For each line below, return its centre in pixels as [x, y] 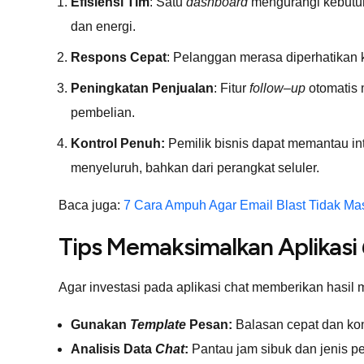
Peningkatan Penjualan [142, 88]
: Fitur [232, 88]
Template [160, 324]
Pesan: [211, 324]
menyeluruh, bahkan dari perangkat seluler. [195, 167]
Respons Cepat [119, 57]
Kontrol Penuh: [118, 143]
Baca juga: [91, 205]
